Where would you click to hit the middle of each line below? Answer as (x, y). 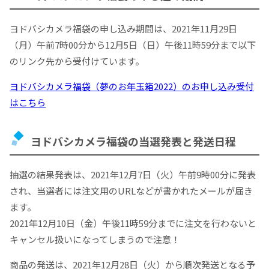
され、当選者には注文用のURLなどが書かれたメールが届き (131, 191)
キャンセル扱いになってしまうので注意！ (95, 240)
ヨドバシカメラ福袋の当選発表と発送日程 (133, 141)
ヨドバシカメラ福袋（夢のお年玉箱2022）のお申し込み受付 (132, 86)
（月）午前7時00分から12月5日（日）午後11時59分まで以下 (133, 44)
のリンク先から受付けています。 (77, 61)
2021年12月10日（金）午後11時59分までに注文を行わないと (133, 223)
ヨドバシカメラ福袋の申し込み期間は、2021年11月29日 (123, 28)
